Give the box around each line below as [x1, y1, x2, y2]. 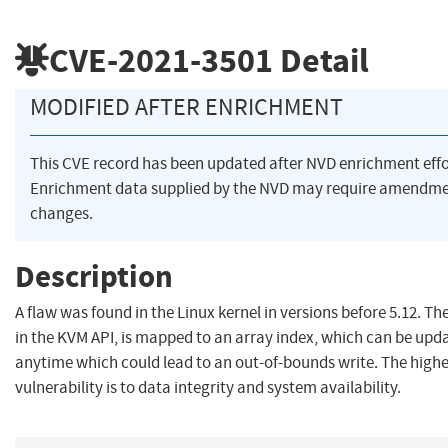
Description [15, 255, 173, 297]
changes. [30, 203, 93, 225]
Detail [273, 37, 369, 83]
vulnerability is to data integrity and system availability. [15, 377, 401, 399]
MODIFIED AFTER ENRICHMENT [30, 92, 343, 123]
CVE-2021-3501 [49, 37, 273, 83]
